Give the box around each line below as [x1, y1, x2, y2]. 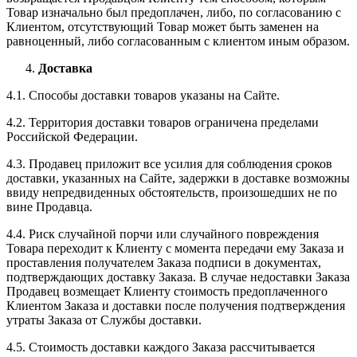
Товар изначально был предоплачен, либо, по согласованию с [6, 5, 341, 19]
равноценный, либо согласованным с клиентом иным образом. [6, 33, 350, 48]
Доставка [38, 61, 92, 75]
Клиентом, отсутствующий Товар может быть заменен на [6, 19, 319, 33]
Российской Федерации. [6, 129, 138, 143]
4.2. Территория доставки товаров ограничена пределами [6, 115, 319, 129]
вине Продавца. [6, 199, 92, 214]
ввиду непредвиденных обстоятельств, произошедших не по [6, 185, 337, 199]
